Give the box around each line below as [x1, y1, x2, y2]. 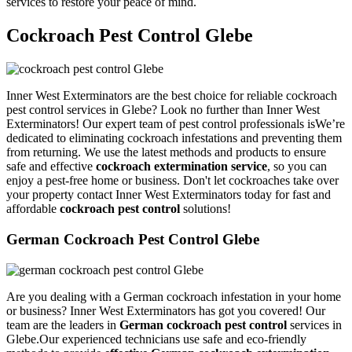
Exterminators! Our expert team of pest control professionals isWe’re [6, 117, 345, 131]
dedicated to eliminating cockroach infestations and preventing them [6, 131, 342, 145]
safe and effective [6, 159, 96, 174]
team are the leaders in [6, 317, 119, 332]
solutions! [180, 202, 231, 216]
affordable [6, 202, 60, 216]
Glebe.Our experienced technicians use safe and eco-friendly [6, 332, 306, 346]
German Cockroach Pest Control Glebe [6, 230, 259, 247]
